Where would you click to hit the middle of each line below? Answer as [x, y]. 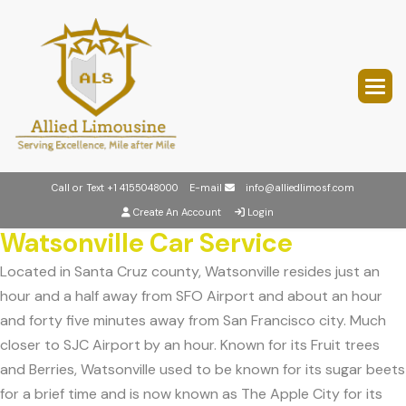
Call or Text [79, 188]
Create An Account [177, 212]
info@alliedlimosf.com [300, 188]
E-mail [202, 188]
